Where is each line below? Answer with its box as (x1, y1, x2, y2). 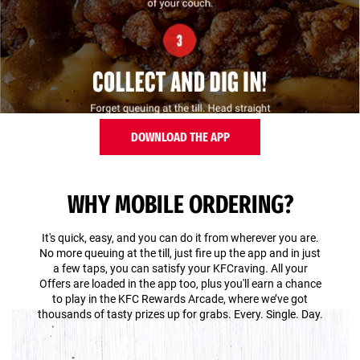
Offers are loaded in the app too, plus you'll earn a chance (39, 277, 321, 290)
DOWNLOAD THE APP (130, 129, 230, 145)
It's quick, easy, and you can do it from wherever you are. (41, 231, 319, 244)
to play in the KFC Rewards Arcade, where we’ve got (52, 292, 308, 305)
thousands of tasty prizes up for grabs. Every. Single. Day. (37, 308, 323, 321)
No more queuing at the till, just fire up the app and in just (39, 247, 321, 260)
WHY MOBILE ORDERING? (67, 190, 293, 219)
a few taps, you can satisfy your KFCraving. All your (52, 262, 308, 275)
